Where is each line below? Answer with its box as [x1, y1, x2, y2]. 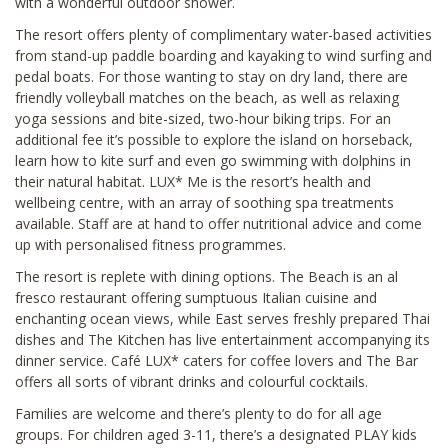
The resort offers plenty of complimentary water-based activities [15, 24, 432, 44]
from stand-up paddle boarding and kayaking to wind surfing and [15, 45, 432, 65]
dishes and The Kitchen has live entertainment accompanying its [15, 329, 430, 349]
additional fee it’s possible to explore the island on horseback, [15, 129, 413, 149]
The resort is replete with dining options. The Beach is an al [15, 266, 398, 286]
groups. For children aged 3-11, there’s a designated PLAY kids [15, 424, 417, 444]
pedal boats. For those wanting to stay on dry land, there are [15, 66, 408, 86]
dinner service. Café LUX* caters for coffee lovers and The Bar [15, 350, 418, 370]
